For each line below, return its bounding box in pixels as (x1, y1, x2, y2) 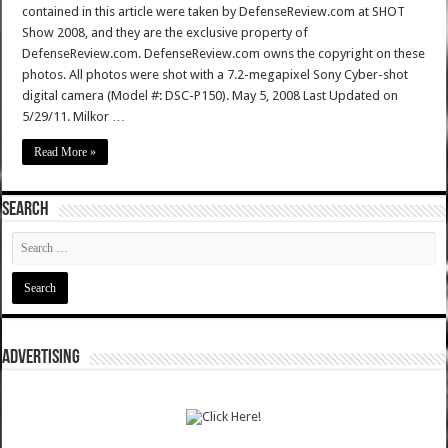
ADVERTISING (2, 348, 81, 369)
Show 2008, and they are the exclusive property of (22, 25, 309, 41)
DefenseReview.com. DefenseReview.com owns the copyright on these (22, 46, 426, 62)
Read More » (34, 145, 97, 160)
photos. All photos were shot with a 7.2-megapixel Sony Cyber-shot (22, 67, 409, 83)
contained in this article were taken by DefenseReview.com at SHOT (22, 4, 406, 20)
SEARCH (2, 200, 50, 221)
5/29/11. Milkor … (22, 109, 126, 125)
